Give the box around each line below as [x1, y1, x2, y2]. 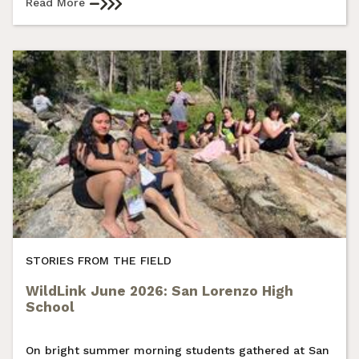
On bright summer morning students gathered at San [26, 343, 329, 357]
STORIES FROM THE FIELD [26, 253, 171, 267]
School [26, 298, 75, 315]
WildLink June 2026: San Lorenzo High [26, 282, 293, 299]
